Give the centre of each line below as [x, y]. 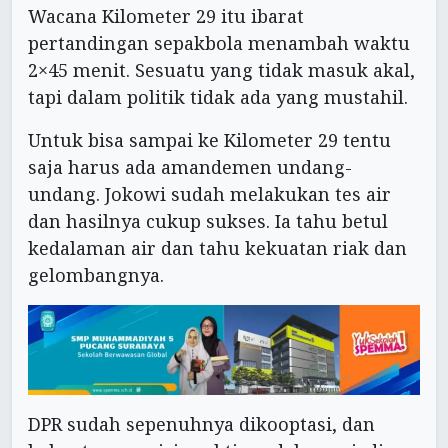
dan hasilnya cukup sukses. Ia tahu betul [208, 221]
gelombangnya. [96, 275]
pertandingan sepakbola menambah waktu [219, 43]
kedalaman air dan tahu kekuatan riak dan [217, 248]
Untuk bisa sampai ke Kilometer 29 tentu [209, 140]
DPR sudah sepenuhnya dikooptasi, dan [201, 423]
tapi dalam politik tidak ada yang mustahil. [218, 97]
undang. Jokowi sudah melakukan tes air [209, 194]
